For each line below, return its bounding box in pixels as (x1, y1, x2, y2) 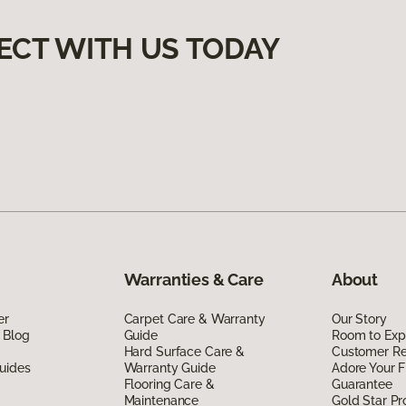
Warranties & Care (123, 269, 264, 289)
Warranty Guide (123, 360, 216, 375)
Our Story (331, 311, 387, 326)
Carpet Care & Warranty (123, 311, 266, 326)
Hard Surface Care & (123, 343, 245, 359)
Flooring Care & (123, 376, 215, 391)
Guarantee (331, 376, 392, 391)
